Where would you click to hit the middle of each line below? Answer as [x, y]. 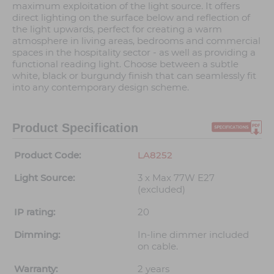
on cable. [158, 246]
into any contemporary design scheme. [101, 87]
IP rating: [35, 212]
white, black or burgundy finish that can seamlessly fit [134, 76]
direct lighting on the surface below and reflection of [131, 18]
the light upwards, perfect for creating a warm [117, 29]
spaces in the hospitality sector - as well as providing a [134, 53]
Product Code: [47, 155]
